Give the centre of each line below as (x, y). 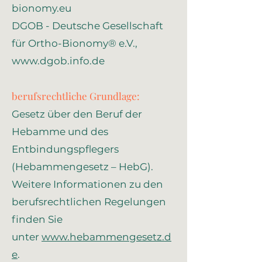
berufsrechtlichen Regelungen (89, 202)
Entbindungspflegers (65, 149)
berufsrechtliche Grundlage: (76, 96)
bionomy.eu (42, 8)
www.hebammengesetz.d (106, 237)
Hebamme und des (60, 132)
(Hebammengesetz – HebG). (82, 167)
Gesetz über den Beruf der (77, 114)
